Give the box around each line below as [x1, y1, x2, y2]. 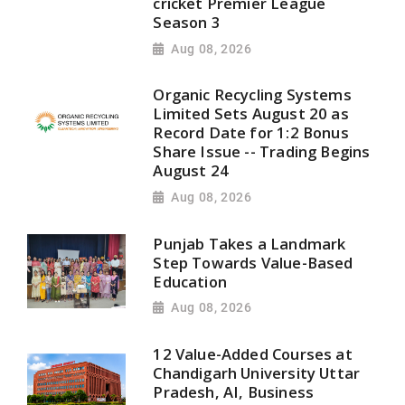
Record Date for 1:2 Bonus [153, 122, 349, 144]
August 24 [153, 160, 229, 182]
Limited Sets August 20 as [153, 103, 349, 125]
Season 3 [153, 11, 221, 33]
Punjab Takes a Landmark [153, 232, 346, 254]
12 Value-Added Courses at [153, 344, 353, 365]
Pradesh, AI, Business [153, 381, 315, 403]
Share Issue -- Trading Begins [153, 141, 371, 163]
